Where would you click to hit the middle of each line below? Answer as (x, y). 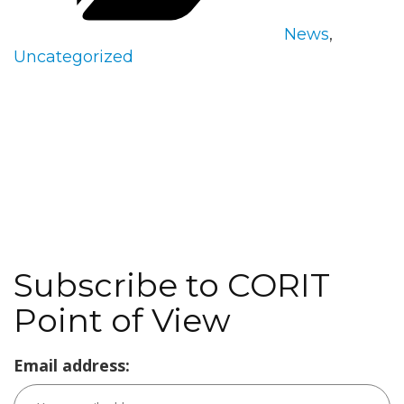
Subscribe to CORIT (172, 285)
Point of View (122, 320)
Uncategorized (73, 56)
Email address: (72, 365)
